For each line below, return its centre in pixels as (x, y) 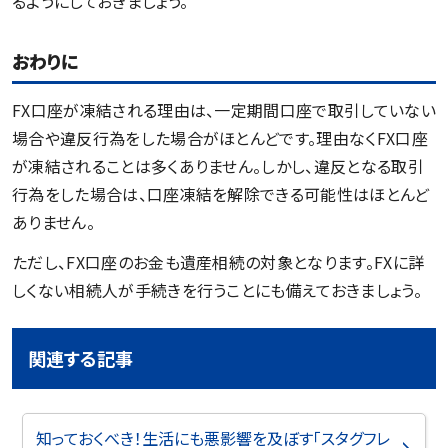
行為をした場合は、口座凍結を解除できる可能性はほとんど (221, 193)
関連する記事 (80, 357)
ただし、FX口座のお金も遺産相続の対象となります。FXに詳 (218, 261)
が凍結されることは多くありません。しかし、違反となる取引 (218, 165)
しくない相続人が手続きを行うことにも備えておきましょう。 (217, 289)
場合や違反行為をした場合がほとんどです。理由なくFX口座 (220, 137)
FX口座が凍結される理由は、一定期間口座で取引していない (224, 109)
